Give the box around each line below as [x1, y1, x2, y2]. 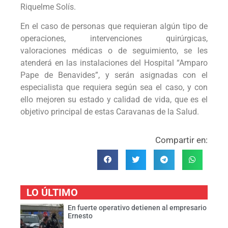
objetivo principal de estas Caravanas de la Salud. [20, 107, 199, 117]
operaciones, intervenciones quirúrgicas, [20, 34, 208, 44]
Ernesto [67, 212, 93, 220]
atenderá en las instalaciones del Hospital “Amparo [20, 58, 208, 68]
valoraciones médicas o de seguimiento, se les [20, 46, 208, 56]
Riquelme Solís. [20, 2, 76, 12]
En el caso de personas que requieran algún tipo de [20, 21, 208, 32]
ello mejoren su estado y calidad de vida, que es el [20, 95, 208, 105]
